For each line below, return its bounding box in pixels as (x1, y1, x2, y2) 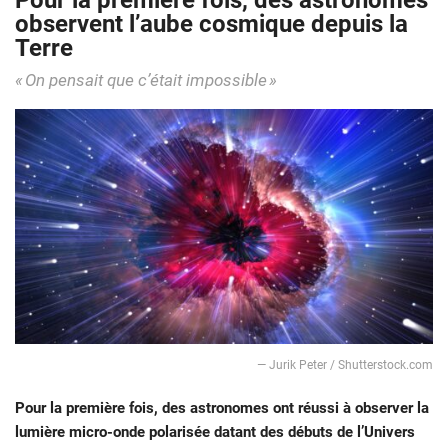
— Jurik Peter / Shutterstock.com (257, 358, 433, 373)
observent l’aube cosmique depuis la (15, 10, 408, 39)
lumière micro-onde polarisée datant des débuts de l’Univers (15, 423, 415, 442)
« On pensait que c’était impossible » (15, 71, 277, 91)
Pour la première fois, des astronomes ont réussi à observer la (15, 399, 429, 418)
